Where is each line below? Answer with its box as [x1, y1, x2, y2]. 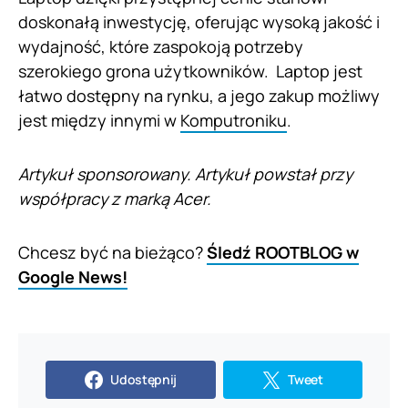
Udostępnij [110, 371, 177, 389]
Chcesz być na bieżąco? [18, 241, 207, 264]
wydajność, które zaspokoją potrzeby [18, 36, 303, 58]
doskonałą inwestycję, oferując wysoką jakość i [18, 11, 380, 34]
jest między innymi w [18, 109, 180, 132]
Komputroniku [180, 109, 287, 132]
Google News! [18, 266, 127, 289]
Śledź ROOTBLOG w [207, 241, 359, 264]
